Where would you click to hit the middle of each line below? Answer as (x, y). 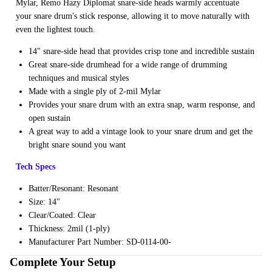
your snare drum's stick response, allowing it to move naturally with (133, 16)
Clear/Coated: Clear (62, 215)
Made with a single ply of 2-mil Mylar (95, 91)
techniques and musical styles (79, 78)
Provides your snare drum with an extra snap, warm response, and (142, 104)
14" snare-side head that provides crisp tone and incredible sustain (141, 51)
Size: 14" (44, 202)
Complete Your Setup (63, 262)
